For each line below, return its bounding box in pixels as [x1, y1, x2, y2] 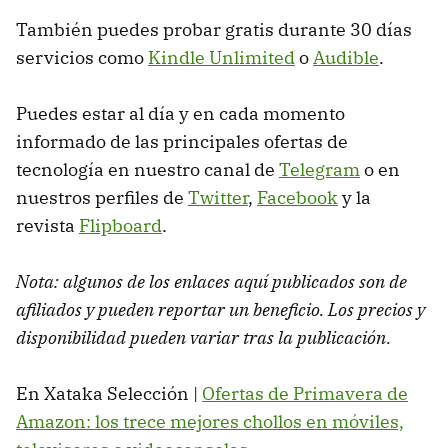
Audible [313, 45, 379, 69]
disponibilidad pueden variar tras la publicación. [16, 325, 391, 349]
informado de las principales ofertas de [16, 129, 348, 153]
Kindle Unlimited [148, 45, 295, 69]
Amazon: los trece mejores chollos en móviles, [16, 409, 404, 433]
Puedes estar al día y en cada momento [16, 101, 345, 125]
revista [16, 213, 79, 237]
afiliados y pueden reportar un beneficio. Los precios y [16, 297, 425, 321]
